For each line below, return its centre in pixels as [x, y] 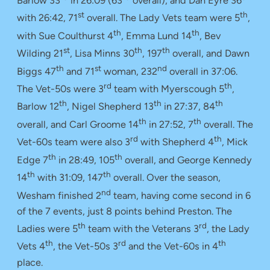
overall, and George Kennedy [187, 160]
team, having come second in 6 [181, 195]
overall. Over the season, [166, 178]
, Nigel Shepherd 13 [110, 107]
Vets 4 [31, 246]
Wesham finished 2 [59, 195]
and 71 [79, 72]
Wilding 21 [40, 54]
